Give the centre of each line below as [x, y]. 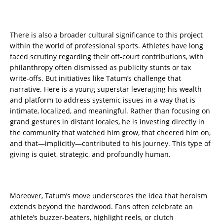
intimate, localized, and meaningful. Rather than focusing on [110, 111]
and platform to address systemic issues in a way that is [103, 100]
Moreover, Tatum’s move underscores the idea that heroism [109, 196]
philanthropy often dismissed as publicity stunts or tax [100, 68]
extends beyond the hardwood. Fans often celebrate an [101, 207]
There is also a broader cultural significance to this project [106, 35]
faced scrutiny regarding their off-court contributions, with [107, 57]
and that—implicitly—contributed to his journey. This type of [110, 144]
